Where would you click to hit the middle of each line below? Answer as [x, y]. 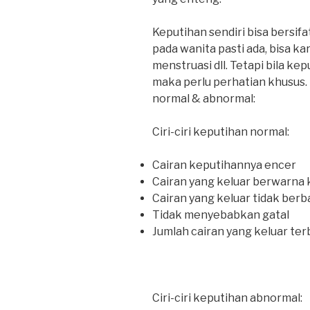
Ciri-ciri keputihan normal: [221, 132]
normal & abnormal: [204, 99]
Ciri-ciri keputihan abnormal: [227, 298]
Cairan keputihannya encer [224, 165]
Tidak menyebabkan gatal [221, 215]
